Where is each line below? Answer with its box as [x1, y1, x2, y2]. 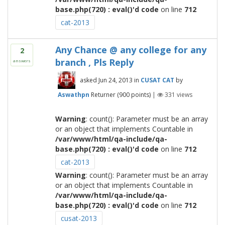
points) [129, 90, 151, 99]
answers [13, 58, 31, 63]
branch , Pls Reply [55, 56, 134, 68]
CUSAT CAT [140, 76, 174, 84]
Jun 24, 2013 [98, 76, 133, 84]
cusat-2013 [60, 213, 97, 223]
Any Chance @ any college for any [55, 44, 206, 56]
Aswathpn [57, 90, 89, 99]
